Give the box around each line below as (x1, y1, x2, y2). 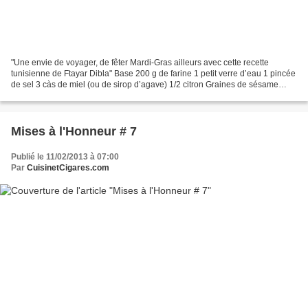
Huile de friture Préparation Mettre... (11, 90, 144, 100)
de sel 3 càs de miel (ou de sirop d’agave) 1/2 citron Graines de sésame (11, 79, 278, 89)
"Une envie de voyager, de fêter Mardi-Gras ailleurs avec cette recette (11, 57, 269, 67)
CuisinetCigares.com (27, 162, 109, 173)
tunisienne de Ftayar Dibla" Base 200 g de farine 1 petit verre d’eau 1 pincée (11, 68, 296, 78)
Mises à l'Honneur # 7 (11, 124, 137, 138)
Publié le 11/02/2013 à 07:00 (11, 151, 119, 162)
